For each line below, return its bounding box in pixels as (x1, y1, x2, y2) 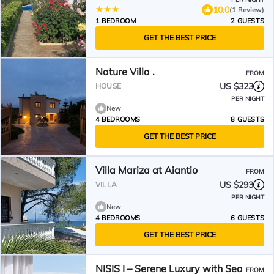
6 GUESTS (231, 213, 264, 222)
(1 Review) (229, 5, 264, 14)
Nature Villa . (95, 65, 155, 78)
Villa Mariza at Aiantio (95, 164, 198, 176)
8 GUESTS (231, 115, 264, 124)
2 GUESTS (231, 17, 264, 25)
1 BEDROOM (95, 17, 136, 25)
